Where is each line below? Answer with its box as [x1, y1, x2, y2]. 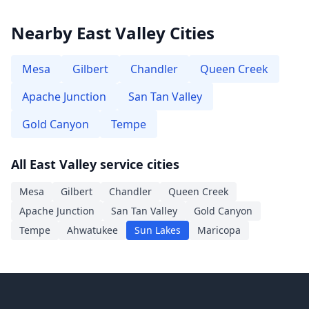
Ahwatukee [67, 223, 118, 237]
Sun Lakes [134, 223, 181, 237]
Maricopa [197, 223, 241, 237]
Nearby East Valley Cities [11, 21, 215, 44]
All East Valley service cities [11, 156, 179, 172]
